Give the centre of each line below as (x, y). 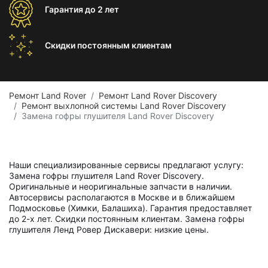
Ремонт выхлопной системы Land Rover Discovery (124, 106)
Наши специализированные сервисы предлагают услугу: (126, 165)
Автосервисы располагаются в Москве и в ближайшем (122, 197)
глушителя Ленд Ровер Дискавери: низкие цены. (109, 229)
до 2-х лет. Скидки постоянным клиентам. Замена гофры (127, 219)
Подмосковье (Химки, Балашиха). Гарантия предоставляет (130, 208)
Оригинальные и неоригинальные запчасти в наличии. (121, 186)
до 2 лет (102, 9)
